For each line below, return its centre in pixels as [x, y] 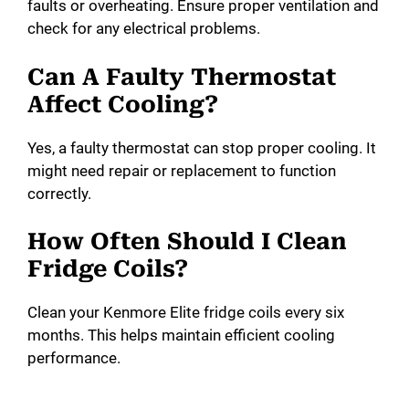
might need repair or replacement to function [182, 170]
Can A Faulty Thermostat [182, 77]
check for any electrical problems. [144, 29]
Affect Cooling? [123, 104]
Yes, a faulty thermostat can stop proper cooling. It [202, 147]
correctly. [59, 193]
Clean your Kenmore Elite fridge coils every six [186, 313]
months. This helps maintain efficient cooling [181, 336]
